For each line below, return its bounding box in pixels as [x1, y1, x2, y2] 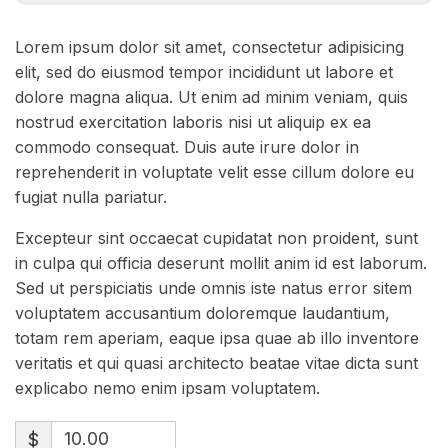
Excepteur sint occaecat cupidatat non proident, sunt [15, 228, 418, 248]
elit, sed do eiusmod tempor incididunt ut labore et [15, 62, 393, 82]
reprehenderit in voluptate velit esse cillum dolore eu [15, 162, 414, 182]
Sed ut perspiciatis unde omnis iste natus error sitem [15, 278, 412, 298]
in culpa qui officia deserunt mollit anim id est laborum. [15, 253, 427, 273]
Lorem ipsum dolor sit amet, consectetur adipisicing [15, 37, 404, 57]
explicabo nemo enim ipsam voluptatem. [15, 378, 320, 398]
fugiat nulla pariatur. [15, 187, 167, 207]
